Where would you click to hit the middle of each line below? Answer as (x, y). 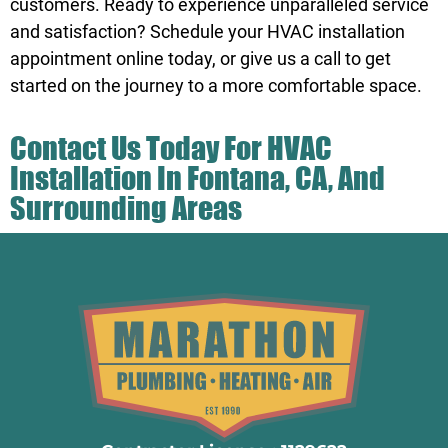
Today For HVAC (236, 147)
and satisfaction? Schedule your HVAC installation (207, 31)
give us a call (290, 58)
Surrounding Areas (126, 207)
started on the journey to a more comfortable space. (216, 85)
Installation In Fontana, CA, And (197, 177)
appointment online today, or (125, 58)
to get (366, 58)
